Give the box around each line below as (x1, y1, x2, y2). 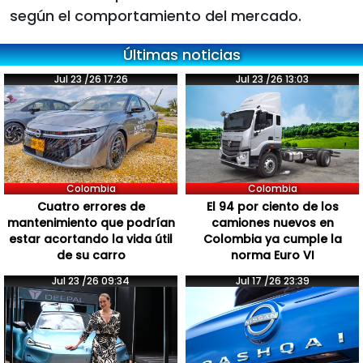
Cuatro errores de (36, 198, 145, 215)
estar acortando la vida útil (9, 230, 173, 247)
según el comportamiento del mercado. (10, 6, 301, 27)
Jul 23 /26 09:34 (52, 273, 130, 288)
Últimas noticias (122, 45, 241, 66)
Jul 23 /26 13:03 (236, 72, 309, 87)
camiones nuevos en (211, 214, 334, 231)
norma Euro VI (230, 246, 314, 263)
